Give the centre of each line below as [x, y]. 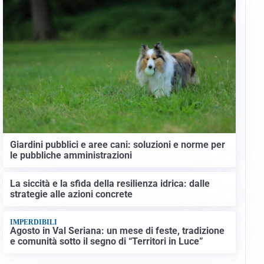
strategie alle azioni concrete [71, 194]
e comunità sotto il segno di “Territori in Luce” [106, 241]
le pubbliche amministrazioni [71, 155]
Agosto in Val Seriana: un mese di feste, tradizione [117, 231]
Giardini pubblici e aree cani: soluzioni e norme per [117, 144]
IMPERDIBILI [33, 222]
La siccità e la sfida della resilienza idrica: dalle [110, 184]
